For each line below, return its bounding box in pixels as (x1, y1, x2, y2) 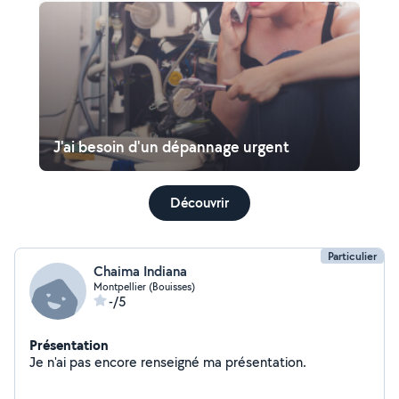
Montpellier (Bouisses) (94, 280, 195, 293)
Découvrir (170, 193, 229, 212)
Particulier (328, 248, 377, 264)
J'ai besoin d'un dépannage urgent (53, 136, 289, 157)
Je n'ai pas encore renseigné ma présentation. (225, 353, 306, 371)
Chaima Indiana (94, 262, 187, 281)
